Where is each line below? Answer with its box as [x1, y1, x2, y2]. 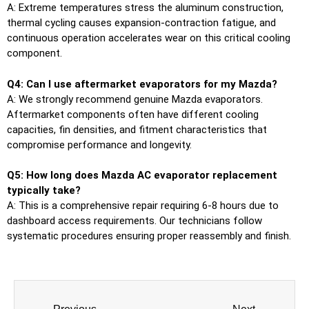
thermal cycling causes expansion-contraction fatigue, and [7, 17, 276, 30]
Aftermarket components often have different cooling [7, 108, 259, 121]
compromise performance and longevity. [7, 138, 192, 151]
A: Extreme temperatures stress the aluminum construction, [7, 1, 283, 14]
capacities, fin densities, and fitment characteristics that [7, 123, 267, 136]
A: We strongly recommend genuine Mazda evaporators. [7, 92, 263, 106]
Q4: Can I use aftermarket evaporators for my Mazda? [7, 77, 277, 90]
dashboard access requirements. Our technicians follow [7, 215, 262, 228]
